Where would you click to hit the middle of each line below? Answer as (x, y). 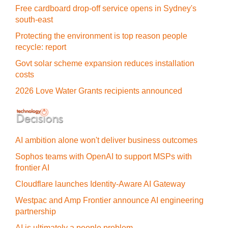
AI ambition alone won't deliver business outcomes (106, 140)
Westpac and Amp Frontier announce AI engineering (109, 200)
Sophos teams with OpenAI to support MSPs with (104, 156)
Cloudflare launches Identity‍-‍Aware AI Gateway (100, 184)
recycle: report (41, 47)
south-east (34, 20)
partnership (36, 211)
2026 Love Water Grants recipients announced (99, 91)
